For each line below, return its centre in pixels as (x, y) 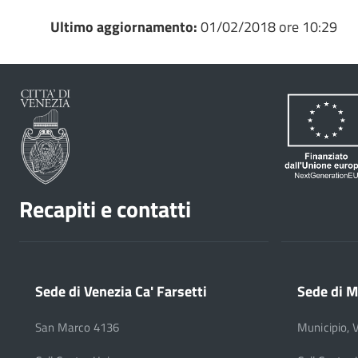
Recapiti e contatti (105, 209)
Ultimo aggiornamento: (125, 26)
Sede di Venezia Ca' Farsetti (121, 290)
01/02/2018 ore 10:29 (268, 26)
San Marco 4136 (78, 327)
